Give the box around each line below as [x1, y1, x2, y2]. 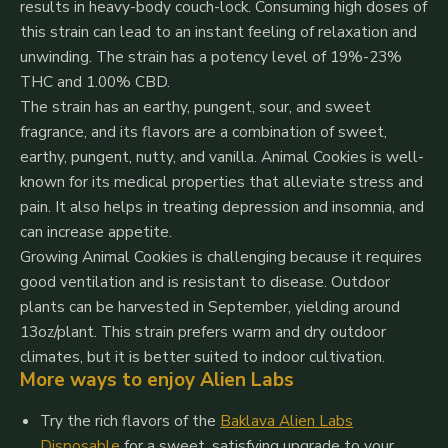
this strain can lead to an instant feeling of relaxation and [20, 21, 417, 43]
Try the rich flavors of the [40, 409, 221, 431]
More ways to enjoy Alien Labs [20, 367, 294, 394]
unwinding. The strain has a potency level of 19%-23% [20, 46, 402, 68]
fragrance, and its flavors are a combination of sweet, [20, 121, 387, 143]
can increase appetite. [20, 221, 172, 243]
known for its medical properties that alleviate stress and [20, 171, 423, 193]
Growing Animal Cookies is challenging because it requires [20, 246, 422, 268]
